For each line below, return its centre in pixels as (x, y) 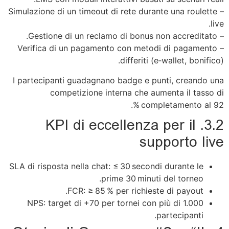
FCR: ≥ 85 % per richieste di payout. (135, 190)
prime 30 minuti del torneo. (152, 178)
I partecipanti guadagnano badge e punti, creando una (118, 80)
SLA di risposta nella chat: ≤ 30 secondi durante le (106, 166)
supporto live (182, 143)
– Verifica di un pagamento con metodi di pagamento (117, 48)
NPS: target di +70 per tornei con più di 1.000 (115, 203)
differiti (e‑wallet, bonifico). (172, 61)
